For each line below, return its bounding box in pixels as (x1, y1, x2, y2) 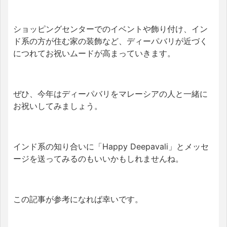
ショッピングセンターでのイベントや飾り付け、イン (13, 23, 208, 34)
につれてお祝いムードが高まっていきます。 (13, 48, 175, 58)
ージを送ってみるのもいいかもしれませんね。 (13, 153, 183, 164)
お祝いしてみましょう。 (13, 100, 102, 111)
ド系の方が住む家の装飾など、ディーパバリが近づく (13, 35, 208, 46)
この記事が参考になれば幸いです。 (13, 194, 143, 204)
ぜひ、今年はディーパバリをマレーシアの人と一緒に (13, 88, 208, 99)
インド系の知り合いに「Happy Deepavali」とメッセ (13, 141, 209, 152)
